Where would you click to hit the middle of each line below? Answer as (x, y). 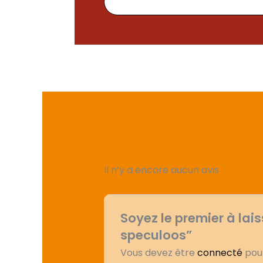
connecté (220, 253)
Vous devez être (159, 253)
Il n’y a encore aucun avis (161, 170)
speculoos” (156, 235)
